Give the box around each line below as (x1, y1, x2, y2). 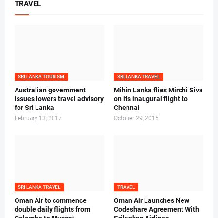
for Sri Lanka (15, 104, 54, 112)
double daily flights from (15, 205, 90, 214)
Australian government (15, 86, 86, 94)
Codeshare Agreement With (114, 205, 199, 214)
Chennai (114, 104, 140, 112)
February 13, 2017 (15, 115, 62, 122)
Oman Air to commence (15, 197, 87, 205)
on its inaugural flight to (114, 95, 188, 103)
